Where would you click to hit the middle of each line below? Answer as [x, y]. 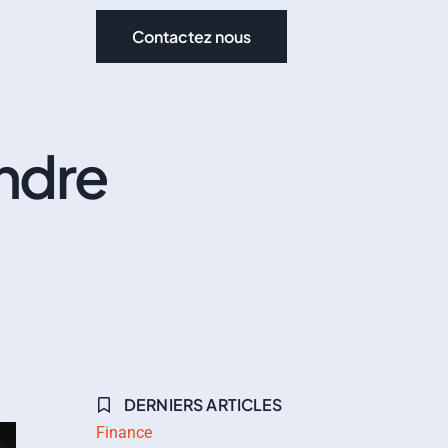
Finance [124, 432]
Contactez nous [191, 36]
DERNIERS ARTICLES [203, 404]
